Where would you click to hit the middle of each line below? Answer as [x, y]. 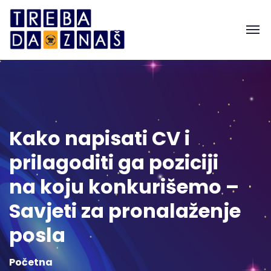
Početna [31, 262]
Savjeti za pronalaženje [125, 211]
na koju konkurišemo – [124, 186]
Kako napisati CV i [100, 138]
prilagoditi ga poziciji [114, 162]
